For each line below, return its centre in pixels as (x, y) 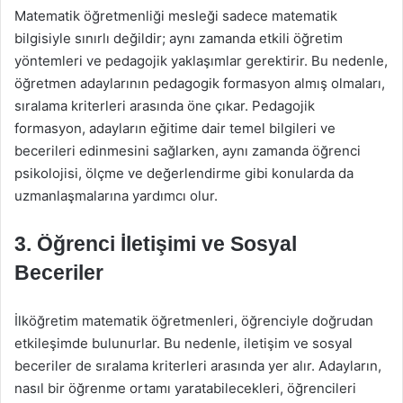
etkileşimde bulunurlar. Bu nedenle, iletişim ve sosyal (184, 343)
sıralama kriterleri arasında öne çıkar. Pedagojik (165, 106)
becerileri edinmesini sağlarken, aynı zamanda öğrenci (188, 151)
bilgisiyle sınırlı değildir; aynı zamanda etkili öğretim (179, 38)
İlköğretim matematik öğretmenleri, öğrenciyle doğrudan (194, 321)
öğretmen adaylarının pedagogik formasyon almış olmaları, (200, 83)
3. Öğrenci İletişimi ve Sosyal (156, 244)
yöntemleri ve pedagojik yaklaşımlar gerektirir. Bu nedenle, (201, 61)
